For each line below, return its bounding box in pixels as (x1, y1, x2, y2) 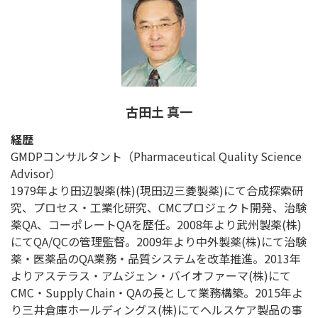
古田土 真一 (126, 102, 192, 121)
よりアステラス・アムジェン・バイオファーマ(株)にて (11, 267, 291, 285)
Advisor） (11, 165, 61, 182)
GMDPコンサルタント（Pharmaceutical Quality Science (11, 148, 302, 165)
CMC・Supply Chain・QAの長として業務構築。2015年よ (11, 284, 303, 302)
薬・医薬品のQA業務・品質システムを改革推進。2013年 (11, 250, 301, 268)
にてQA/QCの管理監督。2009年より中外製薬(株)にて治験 (11, 233, 307, 251)
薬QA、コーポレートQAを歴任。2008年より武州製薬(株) (11, 216, 302, 234)
